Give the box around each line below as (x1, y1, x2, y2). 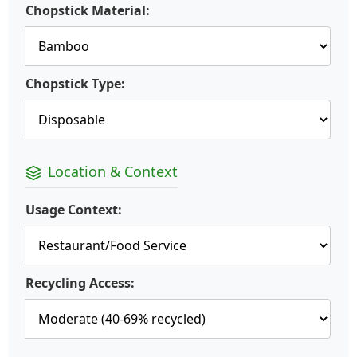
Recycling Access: (25, 274, 135, 292)
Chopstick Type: (25, 75, 125, 93)
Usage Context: (25, 201, 122, 219)
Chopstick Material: (25, 2, 150, 20)
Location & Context (48, 162, 178, 182)
